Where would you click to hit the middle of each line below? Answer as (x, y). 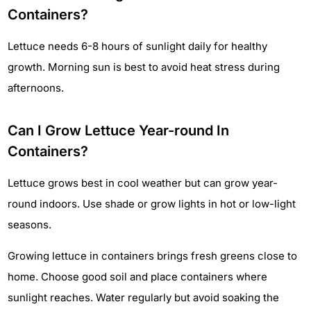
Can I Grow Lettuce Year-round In (118, 131)
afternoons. (36, 88)
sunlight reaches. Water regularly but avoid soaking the (143, 297)
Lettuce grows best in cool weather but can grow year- (143, 183)
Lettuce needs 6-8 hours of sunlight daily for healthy (137, 47)
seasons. (30, 225)
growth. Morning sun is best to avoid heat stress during (144, 67)
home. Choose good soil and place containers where (137, 276)
